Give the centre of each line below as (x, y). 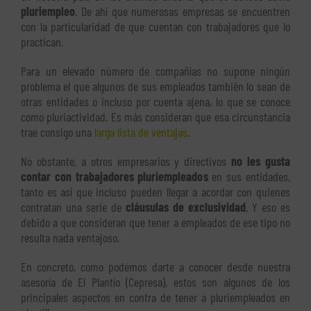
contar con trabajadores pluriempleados (115, 177)
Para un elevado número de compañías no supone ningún (155, 71)
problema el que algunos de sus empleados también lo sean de (155, 86)
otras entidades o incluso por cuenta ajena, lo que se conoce (155, 102)
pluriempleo (48, 11)
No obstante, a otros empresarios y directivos (126, 161)
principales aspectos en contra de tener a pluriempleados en (155, 297)
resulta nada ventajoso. (70, 238)
